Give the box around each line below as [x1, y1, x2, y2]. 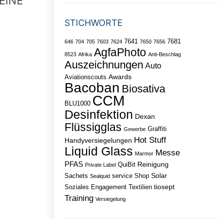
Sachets [64, 172, 88, 180]
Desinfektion [64, 108, 133, 122]
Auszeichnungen [64, 59, 143, 71]
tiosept [153, 183, 175, 191]
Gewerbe [123, 126, 146, 132]
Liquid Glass [64, 144, 133, 158]
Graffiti [147, 125, 167, 133]
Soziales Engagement [64, 183, 127, 191]
